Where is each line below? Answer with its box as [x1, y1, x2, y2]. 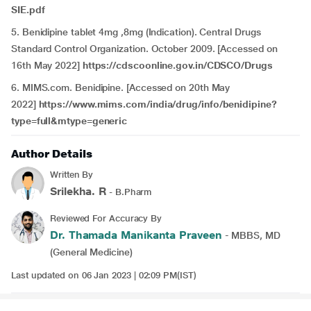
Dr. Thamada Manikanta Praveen [50, 228, 222, 242]
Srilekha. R [50, 185, 107, 198]
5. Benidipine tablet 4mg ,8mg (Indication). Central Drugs [11, 26, 261, 37]
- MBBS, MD [221, 230, 280, 241]
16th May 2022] [11, 60, 83, 71]
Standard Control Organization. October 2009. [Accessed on [11, 43, 278, 54]
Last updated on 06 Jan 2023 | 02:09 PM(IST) [11, 270, 196, 280]
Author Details [11, 147, 92, 160]
